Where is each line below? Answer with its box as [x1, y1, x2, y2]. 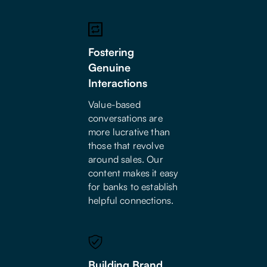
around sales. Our [88, 153, 163, 166]
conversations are [88, 112, 163, 125]
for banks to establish [88, 181, 178, 193]
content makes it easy [88, 167, 179, 179]
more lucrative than [88, 126, 170, 138]
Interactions [88, 76, 147, 90]
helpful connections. [88, 194, 174, 207]
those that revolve [88, 139, 164, 152]
